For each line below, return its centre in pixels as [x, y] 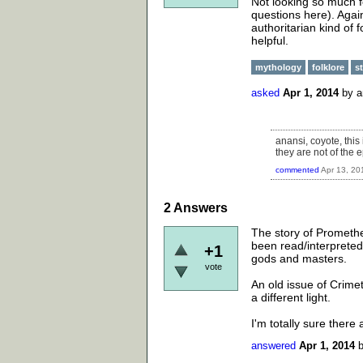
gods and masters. [299, 258]
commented [297, 169]
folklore [328, 67]
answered [273, 346]
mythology [278, 67]
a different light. [291, 297]
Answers [199, 207]
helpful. [270, 41]
